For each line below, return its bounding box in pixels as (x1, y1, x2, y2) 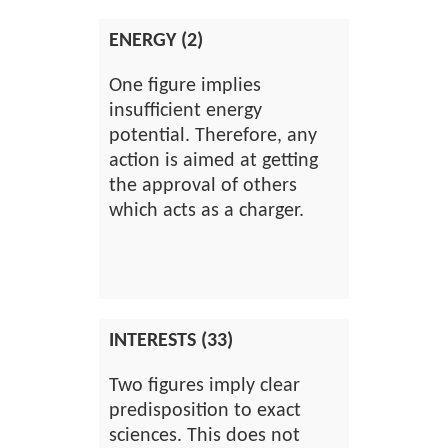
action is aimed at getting (109, 151, 318, 171)
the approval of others (109, 176, 297, 196)
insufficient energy (109, 101, 262, 121)
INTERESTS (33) (109, 331, 233, 351)
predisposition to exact (109, 401, 301, 421)
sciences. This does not (109, 426, 300, 446)
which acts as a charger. (109, 201, 304, 221)
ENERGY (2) (109, 31, 203, 51)
